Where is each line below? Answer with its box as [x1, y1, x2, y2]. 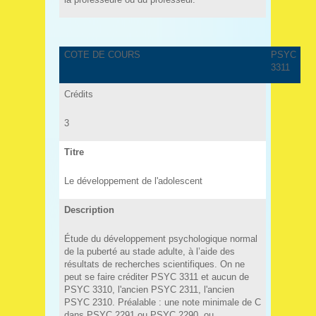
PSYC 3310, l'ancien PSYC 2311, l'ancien [63, 284, 234, 295]
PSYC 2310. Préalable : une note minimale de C [63, 296, 261, 308]
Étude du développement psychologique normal [63, 233, 257, 244]
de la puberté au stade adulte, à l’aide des [63, 245, 235, 257]
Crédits [63, 88, 93, 99]
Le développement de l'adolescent [63, 175, 202, 186]
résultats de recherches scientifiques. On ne [63, 258, 245, 269]
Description [63, 204, 114, 215]
